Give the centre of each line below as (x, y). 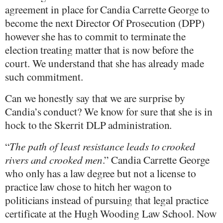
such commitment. (44, 77)
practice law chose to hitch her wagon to (89, 186)
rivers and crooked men (54, 159)
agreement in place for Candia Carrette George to (107, 9)
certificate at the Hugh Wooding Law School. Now (111, 213)
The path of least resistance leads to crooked (102, 146)
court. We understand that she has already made (105, 63)
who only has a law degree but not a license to (101, 173)
